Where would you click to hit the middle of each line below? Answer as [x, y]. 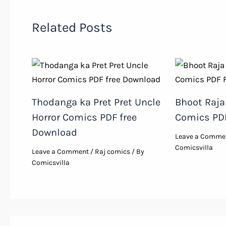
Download [54, 133]
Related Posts [72, 28]
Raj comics [112, 152]
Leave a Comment [60, 152]
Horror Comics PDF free [84, 118]
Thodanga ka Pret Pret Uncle [96, 102]
